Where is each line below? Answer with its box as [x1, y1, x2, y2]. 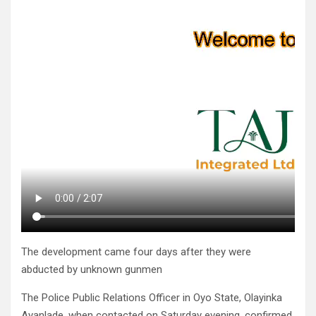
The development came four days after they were [21, 245, 251, 259]
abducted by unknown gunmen [21, 263, 162, 276]
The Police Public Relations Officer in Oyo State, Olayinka [21, 291, 282, 305]
